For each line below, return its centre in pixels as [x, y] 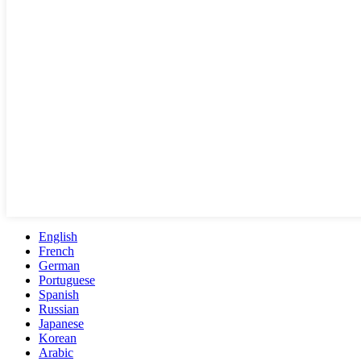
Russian [59, 309]
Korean [58, 338]
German [59, 266]
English [58, 237]
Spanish [59, 295]
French [56, 251]
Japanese [61, 324]
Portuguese [67, 280]
